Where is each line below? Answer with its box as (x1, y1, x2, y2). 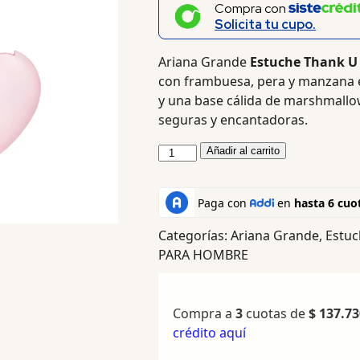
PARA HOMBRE (157, 246, 248, 264)
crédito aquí (172, 324, 246, 342)
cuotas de (242, 305, 309, 323)
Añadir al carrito (207, 145, 280, 157)
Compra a (172, 305, 235, 323)
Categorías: (157, 227, 231, 245)
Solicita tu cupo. (214, 16, 316, 34)
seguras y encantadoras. (157, 111, 308, 129)
